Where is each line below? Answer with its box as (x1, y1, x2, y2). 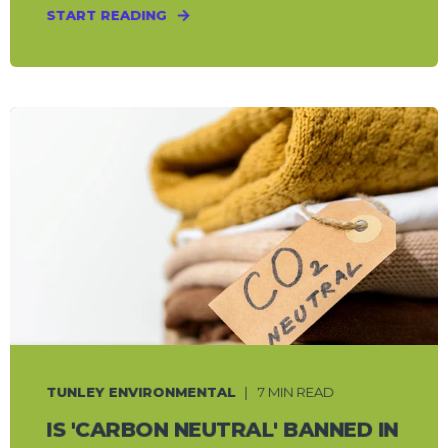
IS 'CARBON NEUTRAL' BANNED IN (46, 417, 399, 442)
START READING (46, 6, 167, 23)
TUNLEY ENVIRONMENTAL (46, 383, 237, 400)
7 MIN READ (257, 383, 335, 400)
